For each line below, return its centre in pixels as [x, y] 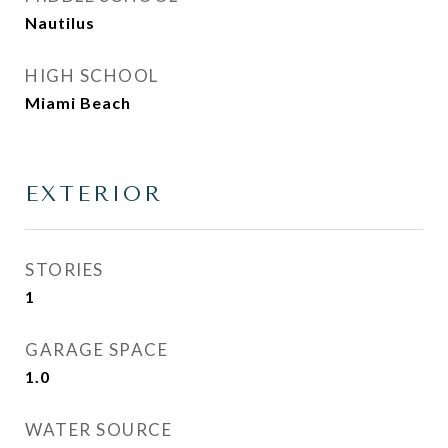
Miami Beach [78, 102]
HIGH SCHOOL [92, 75]
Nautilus [60, 22]
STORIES [64, 269]
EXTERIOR [94, 194]
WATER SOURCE [98, 429]
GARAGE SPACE [96, 349]
